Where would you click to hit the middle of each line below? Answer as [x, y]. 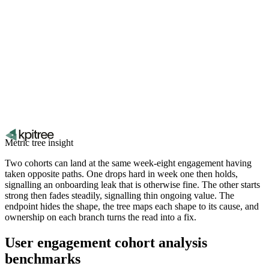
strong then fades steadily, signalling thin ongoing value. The [119, 195]
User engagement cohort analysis [106, 242]
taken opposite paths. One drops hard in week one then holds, [121, 174]
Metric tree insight [39, 142]
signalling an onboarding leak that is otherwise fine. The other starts [132, 184]
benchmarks [43, 258]
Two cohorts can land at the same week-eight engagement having [128, 163]
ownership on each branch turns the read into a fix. [101, 217]
